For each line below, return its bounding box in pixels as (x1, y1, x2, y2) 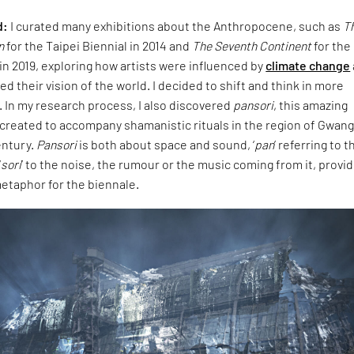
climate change (265, 57, 351, 73)
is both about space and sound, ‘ (77, 136, 255, 152)
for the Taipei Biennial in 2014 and (4, 37, 193, 53)
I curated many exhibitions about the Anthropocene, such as (8, 17, 344, 33)
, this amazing (273, 96, 348, 112)
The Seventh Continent (192, 37, 312, 53)
